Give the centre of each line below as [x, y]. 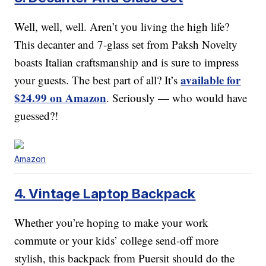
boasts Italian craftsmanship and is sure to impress [127, 62]
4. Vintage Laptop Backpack [105, 194]
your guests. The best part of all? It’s [98, 80]
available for [211, 80]
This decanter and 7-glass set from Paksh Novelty [126, 45]
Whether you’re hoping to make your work [112, 223]
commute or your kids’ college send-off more [117, 240]
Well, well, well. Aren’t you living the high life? [122, 27]
